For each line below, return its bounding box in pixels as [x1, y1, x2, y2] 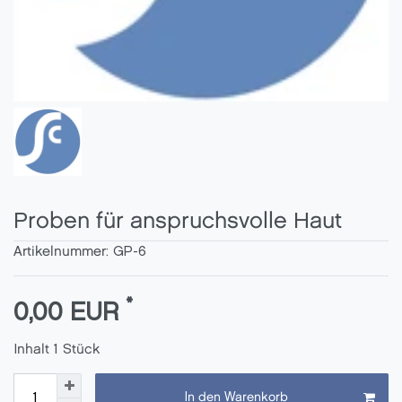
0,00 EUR [13, 301, 126, 326]
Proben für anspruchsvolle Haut [13, 211, 342, 232]
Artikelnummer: [13, 245, 113, 258]
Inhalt [13, 343, 54, 356]
